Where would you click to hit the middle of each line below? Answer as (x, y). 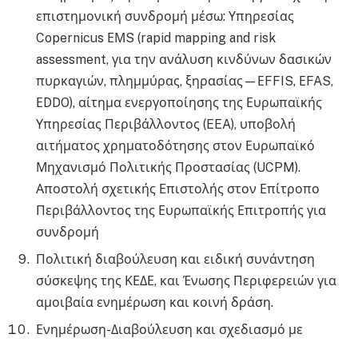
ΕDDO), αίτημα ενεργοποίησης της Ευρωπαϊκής (181, 102)
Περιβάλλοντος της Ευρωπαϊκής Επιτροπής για (181, 210)
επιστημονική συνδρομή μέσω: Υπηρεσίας (165, 16)
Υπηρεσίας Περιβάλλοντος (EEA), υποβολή (166, 124)
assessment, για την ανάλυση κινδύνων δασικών (184, 59)
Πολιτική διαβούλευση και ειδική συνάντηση (175, 259)
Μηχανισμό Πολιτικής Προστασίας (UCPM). (168, 167)
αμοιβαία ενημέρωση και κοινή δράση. (155, 302)
